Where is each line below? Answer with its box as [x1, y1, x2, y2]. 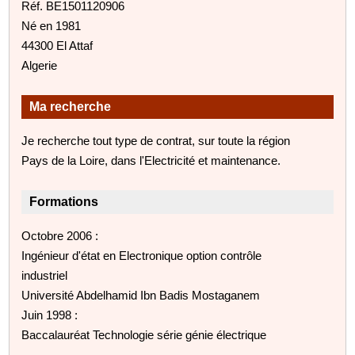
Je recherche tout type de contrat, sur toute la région [21, 133, 291, 147]
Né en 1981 [21, 18, 82, 32]
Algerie [21, 58, 58, 72]
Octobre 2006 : [21, 228, 99, 242]
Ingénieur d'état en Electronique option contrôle [21, 248, 262, 262]
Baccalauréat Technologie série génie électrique [21, 327, 267, 342]
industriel [21, 268, 68, 282]
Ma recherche [29, 99, 112, 113]
